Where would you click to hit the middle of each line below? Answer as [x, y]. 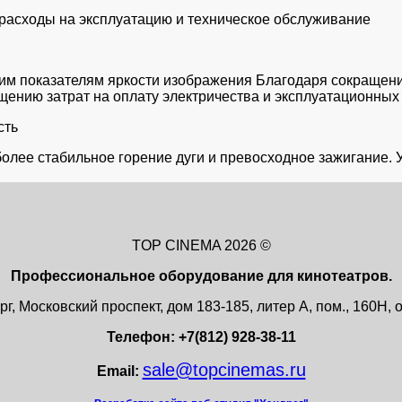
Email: [119, 371]
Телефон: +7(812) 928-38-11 [201, 336]
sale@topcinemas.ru [224, 369]
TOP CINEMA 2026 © [201, 245]
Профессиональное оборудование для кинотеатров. [201, 275]
